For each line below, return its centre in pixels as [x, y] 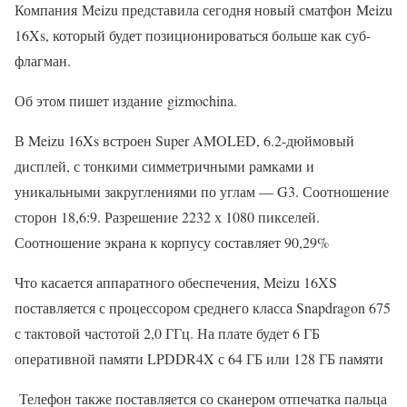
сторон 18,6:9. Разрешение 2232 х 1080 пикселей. [167, 217]
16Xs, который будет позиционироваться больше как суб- [193, 35]
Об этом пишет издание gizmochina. [126, 100]
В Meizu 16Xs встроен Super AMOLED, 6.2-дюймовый [184, 140]
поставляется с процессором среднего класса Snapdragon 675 [203, 308]
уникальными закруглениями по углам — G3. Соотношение [202, 191]
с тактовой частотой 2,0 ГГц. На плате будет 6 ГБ [167, 333]
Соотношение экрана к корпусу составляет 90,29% [172, 242]
